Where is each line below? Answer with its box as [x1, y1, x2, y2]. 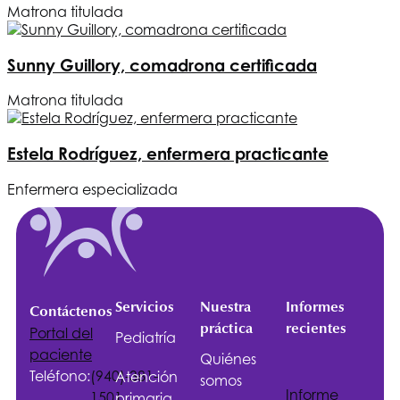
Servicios [114, 297, 174, 316]
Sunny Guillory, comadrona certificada [7, 54, 317, 75]
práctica [200, 319, 253, 337]
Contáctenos [29, 302, 112, 321]
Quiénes [200, 349, 256, 368]
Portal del [29, 323, 93, 342]
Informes [285, 297, 345, 316]
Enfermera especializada [7, 179, 178, 198]
